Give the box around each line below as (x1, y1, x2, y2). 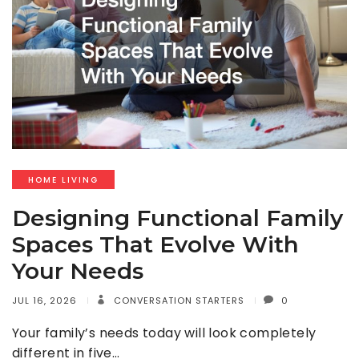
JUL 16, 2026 (12, 294, 77, 308)
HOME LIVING (28, 174, 99, 187)
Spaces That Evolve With (12, 231, 299, 259)
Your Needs (12, 257, 143, 285)
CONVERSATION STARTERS (111, 294, 244, 308)
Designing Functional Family (12, 204, 343, 232)
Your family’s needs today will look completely (12, 324, 317, 343)
